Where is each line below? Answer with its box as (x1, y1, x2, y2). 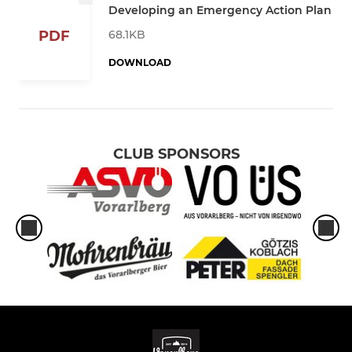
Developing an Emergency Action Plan (108, 2, 332, 17)
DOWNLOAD (108, 56, 171, 68)
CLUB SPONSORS (112, 145, 240, 163)
